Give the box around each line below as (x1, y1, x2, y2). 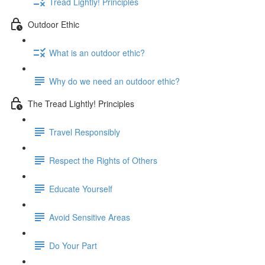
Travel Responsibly (49, 125, 120, 138)
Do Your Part (49, 239, 97, 251)
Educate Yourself (49, 182, 112, 195)
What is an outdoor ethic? (49, 46, 145, 59)
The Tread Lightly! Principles (28, 97, 134, 109)
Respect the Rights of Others (49, 154, 157, 166)
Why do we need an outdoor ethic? (49, 75, 180, 87)
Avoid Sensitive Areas (49, 211, 130, 223)
